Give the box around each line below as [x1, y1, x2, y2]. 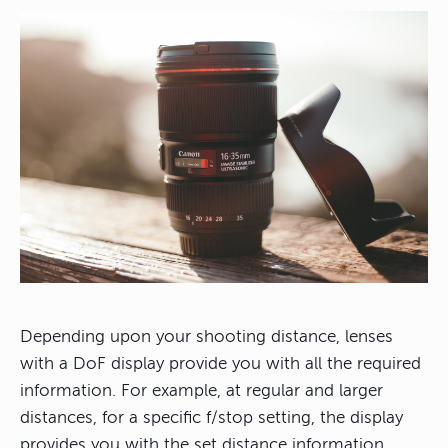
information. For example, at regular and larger [20, 381, 383, 401]
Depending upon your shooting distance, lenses [20, 327, 393, 347]
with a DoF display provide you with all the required [20, 354, 421, 374]
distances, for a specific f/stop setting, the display [20, 408, 403, 428]
